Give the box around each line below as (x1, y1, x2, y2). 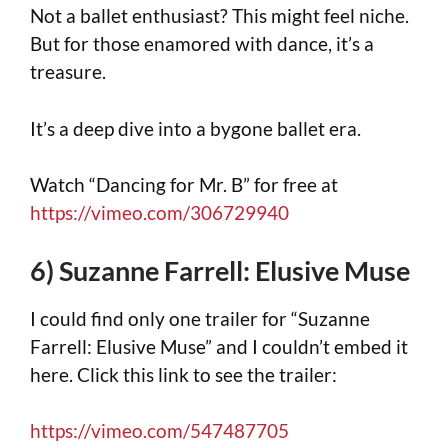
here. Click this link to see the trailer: (30, 362, 337, 386)
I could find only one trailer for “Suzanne (30, 306, 370, 330)
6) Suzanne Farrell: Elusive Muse (30, 253, 410, 287)
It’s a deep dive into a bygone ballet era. (30, 116, 361, 140)
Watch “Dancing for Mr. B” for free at (30, 173, 338, 197)
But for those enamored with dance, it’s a (30, 32, 374, 56)
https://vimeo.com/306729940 (30, 201, 289, 225)
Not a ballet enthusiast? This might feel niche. (30, 4, 409, 28)
